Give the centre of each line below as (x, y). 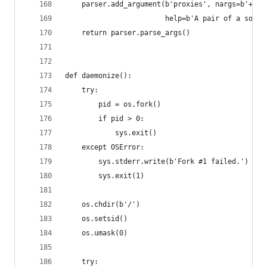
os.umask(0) (96, 233)
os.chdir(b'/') (103, 204)
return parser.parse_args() (128, 33)
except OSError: (105, 147)
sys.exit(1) (105, 176)
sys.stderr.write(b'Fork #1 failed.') (157, 162)
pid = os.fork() (113, 104)
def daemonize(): (98, 76)
